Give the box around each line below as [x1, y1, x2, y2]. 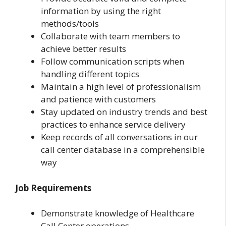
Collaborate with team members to [41, 30, 180, 42]
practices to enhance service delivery [41, 119, 186, 131]
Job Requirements [15, 182, 91, 194]
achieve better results [41, 43, 126, 55]
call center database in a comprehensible [41, 144, 205, 156]
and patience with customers [41, 93, 156, 105]
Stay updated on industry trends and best [41, 106, 207, 118]
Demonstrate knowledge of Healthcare [41, 207, 194, 219]
